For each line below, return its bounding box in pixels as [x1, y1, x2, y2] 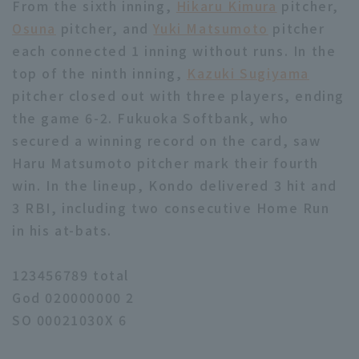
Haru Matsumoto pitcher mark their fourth [12, 153, 320, 172]
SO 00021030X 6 [12, 310, 127, 329]
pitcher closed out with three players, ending [12, 86, 345, 105]
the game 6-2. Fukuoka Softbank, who [12, 108, 290, 127]
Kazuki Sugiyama [187, 63, 310, 83]
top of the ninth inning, [12, 63, 188, 83]
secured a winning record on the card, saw [12, 131, 321, 150]
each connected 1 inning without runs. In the [12, 41, 337, 60]
